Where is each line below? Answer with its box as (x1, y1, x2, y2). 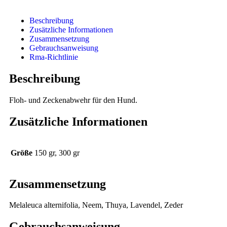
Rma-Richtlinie (29, 53, 78, 61)
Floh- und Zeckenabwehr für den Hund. (9, 95, 137, 104)
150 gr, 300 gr (34, 148, 80, 157)
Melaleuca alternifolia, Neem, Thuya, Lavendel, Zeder (9, 201, 183, 210)
